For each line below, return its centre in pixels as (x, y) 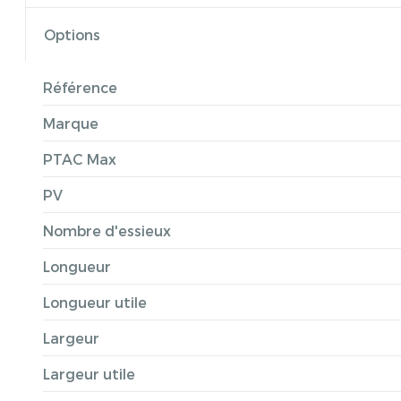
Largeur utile (89, 374)
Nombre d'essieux (107, 230)
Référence (80, 87)
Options (72, 34)
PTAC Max (80, 159)
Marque (71, 123)
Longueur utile (95, 302)
